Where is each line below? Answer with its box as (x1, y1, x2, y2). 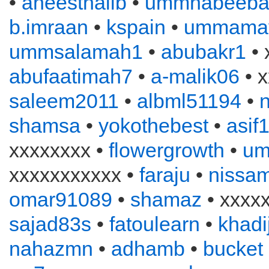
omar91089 (9, 188, 112, 211)
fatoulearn (109, 213, 200, 235)
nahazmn (9, 237, 93, 260)
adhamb (111, 237, 185, 260)
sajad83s (9, 213, 91, 235)
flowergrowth (109, 139, 225, 162)
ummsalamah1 (9, 40, 143, 63)
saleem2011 (9, 89, 119, 112)
